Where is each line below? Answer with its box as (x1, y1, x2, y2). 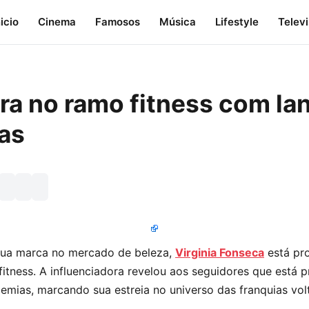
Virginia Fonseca (175, 246, 264, 259)
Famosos (94, 15, 140, 28)
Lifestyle (215, 15, 259, 28)
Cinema (37, 15, 76, 28)
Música (159, 15, 196, 28)
